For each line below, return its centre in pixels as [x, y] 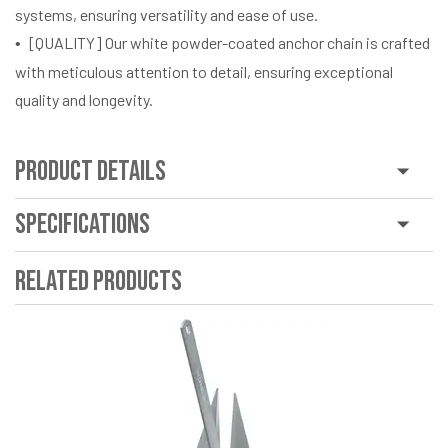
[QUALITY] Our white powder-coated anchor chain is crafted [229, 42]
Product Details [90, 171]
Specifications [82, 224]
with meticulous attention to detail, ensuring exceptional [204, 71]
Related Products [98, 281]
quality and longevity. [84, 99]
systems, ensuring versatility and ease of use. [166, 14]
